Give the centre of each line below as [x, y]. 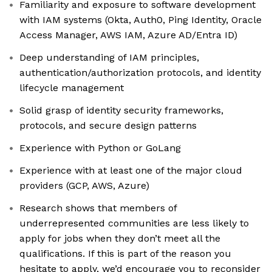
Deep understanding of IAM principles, [109, 58]
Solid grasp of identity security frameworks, [121, 110]
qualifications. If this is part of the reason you [125, 254]
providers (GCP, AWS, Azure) [84, 186]
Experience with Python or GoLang [100, 148]
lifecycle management [72, 88]
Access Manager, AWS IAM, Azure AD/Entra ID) [128, 35]
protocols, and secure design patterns [108, 126]
